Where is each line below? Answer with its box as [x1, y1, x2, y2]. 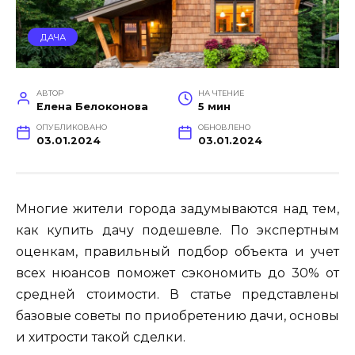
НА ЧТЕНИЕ [197, 89, 244, 98]
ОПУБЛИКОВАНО [36, 123, 107, 132]
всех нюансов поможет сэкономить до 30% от [16, 265, 339, 281]
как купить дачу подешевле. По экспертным [16, 223, 339, 239]
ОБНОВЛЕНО [197, 123, 250, 132]
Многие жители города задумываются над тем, [16, 201, 339, 217]
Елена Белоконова [36, 101, 148, 113]
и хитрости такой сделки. [16, 330, 185, 345]
